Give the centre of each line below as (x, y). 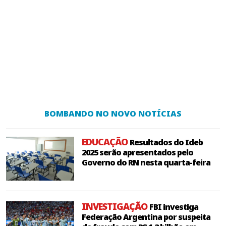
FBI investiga (174, 207)
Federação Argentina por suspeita (146, 217)
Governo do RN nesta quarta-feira (146, 162)
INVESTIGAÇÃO (116, 207)
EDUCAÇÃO (106, 142)
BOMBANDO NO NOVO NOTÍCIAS (113, 114)
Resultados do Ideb (166, 142)
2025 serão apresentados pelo (137, 152)
